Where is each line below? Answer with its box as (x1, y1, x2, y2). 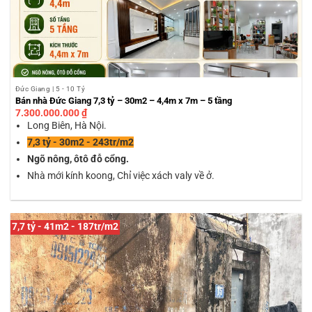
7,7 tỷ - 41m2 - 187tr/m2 (11, 221, 118, 233)
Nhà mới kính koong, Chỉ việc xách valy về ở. (27, 169, 215, 181)
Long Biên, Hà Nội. (27, 120, 107, 132)
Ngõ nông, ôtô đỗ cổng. (27, 153, 130, 164)
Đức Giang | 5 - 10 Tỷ (15, 84, 86, 93)
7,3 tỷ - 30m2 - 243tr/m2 (27, 136, 134, 148)
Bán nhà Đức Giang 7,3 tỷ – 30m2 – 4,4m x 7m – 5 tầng (15, 95, 232, 107)
